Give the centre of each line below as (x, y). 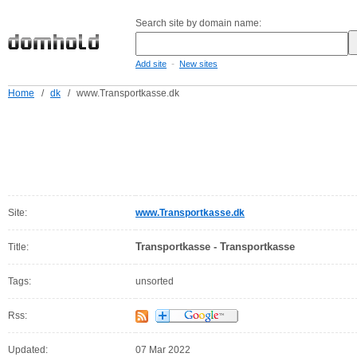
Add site (151, 64)
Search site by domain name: (198, 23)
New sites (198, 64)
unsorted (155, 281)
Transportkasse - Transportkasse (215, 247)
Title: (18, 247)
